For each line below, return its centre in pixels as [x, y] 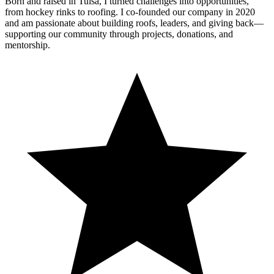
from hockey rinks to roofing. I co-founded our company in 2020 [130, 12]
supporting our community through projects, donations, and [119, 34]
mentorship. [28, 45]
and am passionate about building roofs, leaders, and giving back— [134, 23]
